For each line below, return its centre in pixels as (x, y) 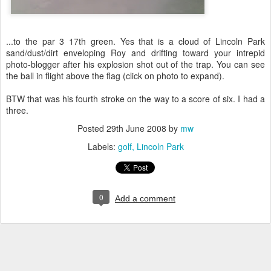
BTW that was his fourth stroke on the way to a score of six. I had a (135, 99)
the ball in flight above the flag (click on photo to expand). (115, 76)
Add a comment (145, 198)
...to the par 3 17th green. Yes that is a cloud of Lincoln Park (135, 41)
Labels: (103, 146)
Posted (92, 128)
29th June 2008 (136, 128)
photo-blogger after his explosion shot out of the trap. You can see (135, 64)
